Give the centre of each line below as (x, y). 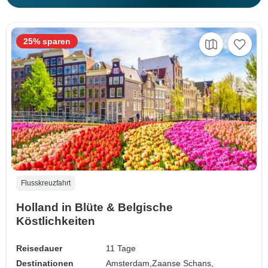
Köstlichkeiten (56, 221)
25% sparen (47, 42)
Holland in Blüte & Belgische (95, 208)
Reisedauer (39, 249)
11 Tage (121, 249)
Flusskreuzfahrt (46, 183)
